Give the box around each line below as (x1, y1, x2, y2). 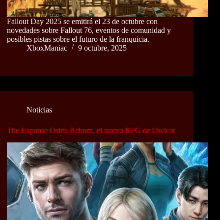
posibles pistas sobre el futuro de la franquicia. (7, 34, 149, 43)
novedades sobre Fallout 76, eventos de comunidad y (7, 26, 171, 34)
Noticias (27, 105, 52, 114)
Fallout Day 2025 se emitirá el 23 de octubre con (7, 17, 158, 26)
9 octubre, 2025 (78, 43, 127, 52)
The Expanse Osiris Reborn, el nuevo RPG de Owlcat (7, 126, 175, 135)
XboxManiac (27, 43, 67, 52)
